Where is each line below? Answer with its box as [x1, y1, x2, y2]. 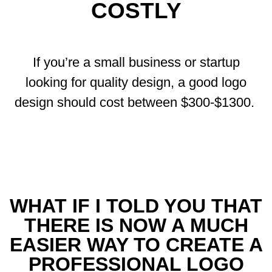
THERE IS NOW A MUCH [24, 214, 248, 236]
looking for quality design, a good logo [25, 74, 246, 90]
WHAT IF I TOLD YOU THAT [10, 194, 262, 217]
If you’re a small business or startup [32, 54, 240, 70]
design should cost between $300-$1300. [14, 94, 258, 110]
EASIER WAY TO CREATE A [9, 233, 263, 256]
